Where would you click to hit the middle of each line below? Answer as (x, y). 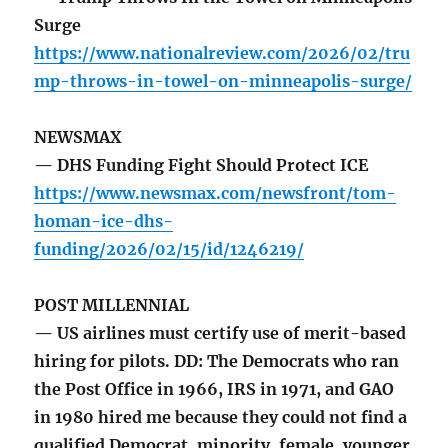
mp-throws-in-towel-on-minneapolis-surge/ (223, 81)
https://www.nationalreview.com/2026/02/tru (222, 53)
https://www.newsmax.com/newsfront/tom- (215, 193)
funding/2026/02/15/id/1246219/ (169, 249)
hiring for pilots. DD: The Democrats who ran (217, 361)
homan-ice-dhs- (104, 221)
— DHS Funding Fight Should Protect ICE (201, 165)
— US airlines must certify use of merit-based (220, 333)
